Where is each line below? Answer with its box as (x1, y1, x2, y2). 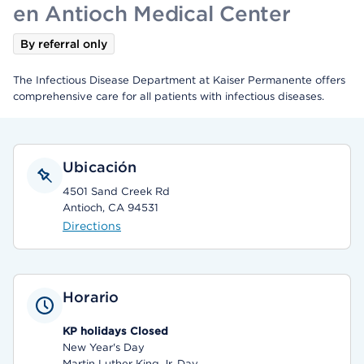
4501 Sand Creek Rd (63, 185, 170, 197)
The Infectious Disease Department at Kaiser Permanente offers (13, 74, 345, 86)
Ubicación (63, 158, 137, 175)
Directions (63, 219, 121, 232)
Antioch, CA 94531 (63, 201, 158, 214)
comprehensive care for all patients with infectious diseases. (13, 90, 327, 102)
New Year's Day (63, 341, 145, 353)
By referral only (20, 37, 107, 50)
